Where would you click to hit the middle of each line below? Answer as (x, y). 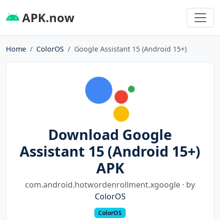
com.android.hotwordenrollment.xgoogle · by (110, 184)
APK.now (47, 17)
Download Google (110, 134)
